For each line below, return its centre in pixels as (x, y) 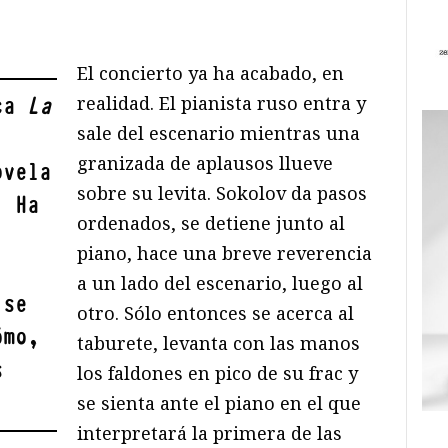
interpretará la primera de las (210, 432)
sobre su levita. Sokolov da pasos (222, 192)
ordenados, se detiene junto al (211, 222)
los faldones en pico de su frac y (218, 372)
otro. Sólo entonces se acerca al (216, 312)
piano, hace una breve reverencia (225, 252)
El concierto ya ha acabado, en (211, 72)
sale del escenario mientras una (219, 132)
